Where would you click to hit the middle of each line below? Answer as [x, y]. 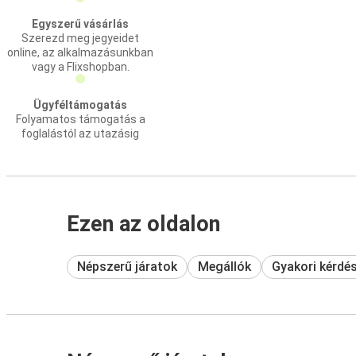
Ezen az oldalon [143, 224]
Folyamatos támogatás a [80, 119]
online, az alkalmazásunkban [80, 52]
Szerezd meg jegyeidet [80, 38]
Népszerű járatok [127, 266]
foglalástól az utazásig [80, 133]
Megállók [224, 266]
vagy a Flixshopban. [80, 67]
